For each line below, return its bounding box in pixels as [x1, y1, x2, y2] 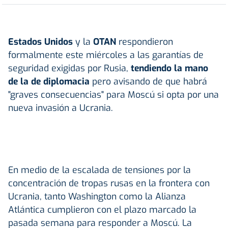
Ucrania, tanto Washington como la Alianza [8, 190, 186, 203]
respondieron [119, 35, 173, 48]
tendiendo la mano [131, 62, 208, 74]
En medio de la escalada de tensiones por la [8, 163, 191, 176]
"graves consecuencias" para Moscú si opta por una [8, 88, 219, 101]
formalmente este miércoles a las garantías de [8, 48, 204, 61]
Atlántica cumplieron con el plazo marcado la [8, 203, 196, 216]
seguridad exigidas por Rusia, [8, 62, 131, 74]
